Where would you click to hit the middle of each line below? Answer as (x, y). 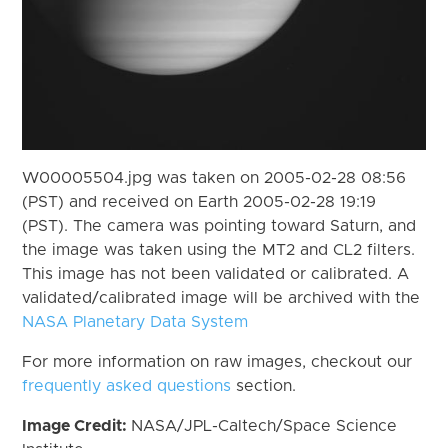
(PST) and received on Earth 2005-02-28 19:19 (199, 201)
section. (264, 385)
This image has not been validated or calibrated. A (216, 273)
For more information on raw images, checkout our (217, 361)
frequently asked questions (127, 385)
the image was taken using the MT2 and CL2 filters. (219, 249)
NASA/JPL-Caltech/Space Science (264, 425)
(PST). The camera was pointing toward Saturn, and (219, 225)
